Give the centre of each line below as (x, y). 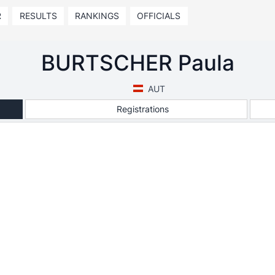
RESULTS (38, 16)
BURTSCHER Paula (137, 63)
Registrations (143, 109)
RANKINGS (97, 16)
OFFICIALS (159, 16)
